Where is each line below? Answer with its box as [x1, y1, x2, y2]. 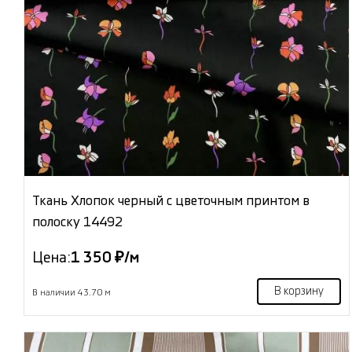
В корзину [273, 286, 324, 298]
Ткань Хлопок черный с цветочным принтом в [32, 194, 310, 208]
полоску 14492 [32, 215, 123, 229]
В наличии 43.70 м [32, 288, 111, 298]
